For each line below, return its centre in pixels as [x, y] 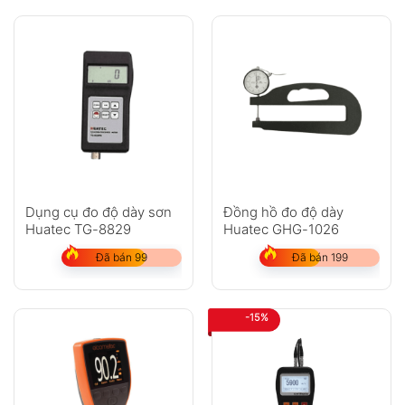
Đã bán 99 [122, 257]
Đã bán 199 [320, 257]
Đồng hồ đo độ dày [283, 212]
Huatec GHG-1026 [281, 229]
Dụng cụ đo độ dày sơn [98, 212]
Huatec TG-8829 [78, 229]
